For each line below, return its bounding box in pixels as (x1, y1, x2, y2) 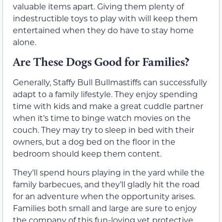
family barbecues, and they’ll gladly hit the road (13, 179, 200, 190)
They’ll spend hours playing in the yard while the (13, 167, 205, 178)
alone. (13, 36, 36, 47)
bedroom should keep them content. (13, 148, 162, 159)
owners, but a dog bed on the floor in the (13, 136, 175, 147)
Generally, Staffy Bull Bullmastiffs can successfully (13, 76, 207, 87)
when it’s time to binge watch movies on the (13, 112, 191, 123)
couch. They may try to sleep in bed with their (13, 124, 194, 135)
